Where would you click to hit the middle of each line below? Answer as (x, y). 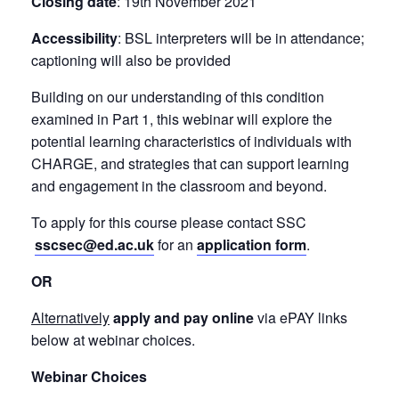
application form (252, 244)
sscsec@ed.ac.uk (94, 244)
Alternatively (70, 318)
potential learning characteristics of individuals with (191, 141)
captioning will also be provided (131, 60)
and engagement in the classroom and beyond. (179, 186)
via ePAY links (301, 318)
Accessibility (74, 38)
